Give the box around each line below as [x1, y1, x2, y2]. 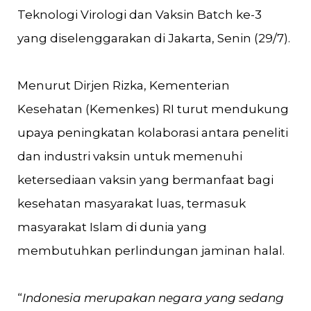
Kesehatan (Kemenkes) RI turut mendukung [17, 102, 289, 116]
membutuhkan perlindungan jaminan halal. [17, 244, 285, 258]
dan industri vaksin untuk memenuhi [17, 149, 242, 163]
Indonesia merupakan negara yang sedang [22, 291, 284, 305]
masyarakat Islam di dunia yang [17, 220, 207, 234]
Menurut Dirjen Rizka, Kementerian [17, 78, 230, 92]
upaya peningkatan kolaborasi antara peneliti [17, 126, 288, 140]
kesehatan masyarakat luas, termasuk [17, 196, 246, 210]
